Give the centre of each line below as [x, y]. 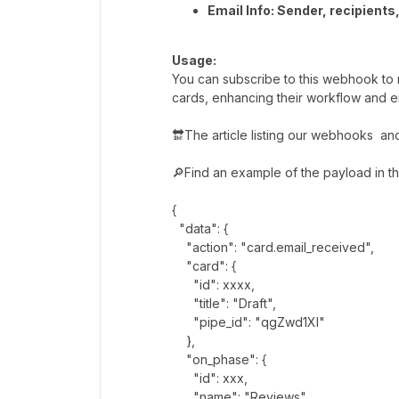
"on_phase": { [220, 359]
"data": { [200, 228]
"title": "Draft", [224, 303]
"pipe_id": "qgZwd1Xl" [248, 322]
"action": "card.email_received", [273, 247]
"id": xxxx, [213, 284]
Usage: [194, 60]
